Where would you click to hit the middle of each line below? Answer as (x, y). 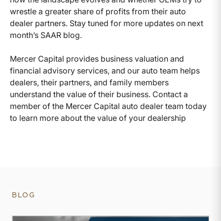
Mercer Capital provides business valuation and (97, 58)
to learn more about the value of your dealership (98, 118)
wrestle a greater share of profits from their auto (98, 11)
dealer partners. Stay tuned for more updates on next (107, 23)
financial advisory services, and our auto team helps (105, 70)
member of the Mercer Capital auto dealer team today (108, 106)
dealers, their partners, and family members (89, 82)
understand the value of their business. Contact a (99, 94)
